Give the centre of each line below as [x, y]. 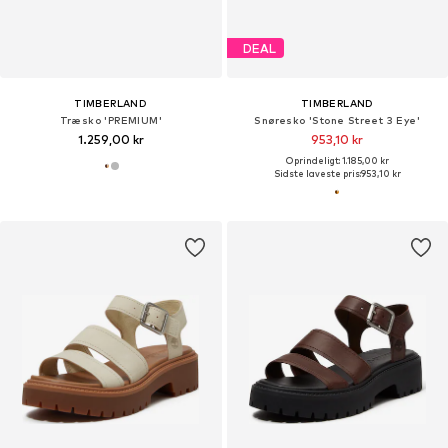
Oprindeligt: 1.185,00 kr [337, 161]
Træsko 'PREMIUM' [110, 120]
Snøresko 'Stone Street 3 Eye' [337, 120]
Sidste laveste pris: [317, 174]
